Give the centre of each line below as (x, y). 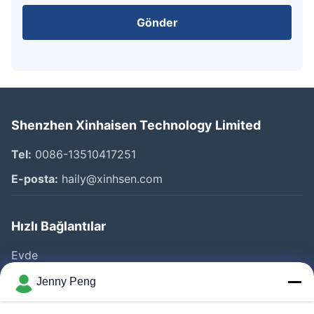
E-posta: (35, 179)
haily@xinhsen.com (110, 179)
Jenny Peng (66, 281)
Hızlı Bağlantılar (59, 226)
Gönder (157, 23)
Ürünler (30, 280)
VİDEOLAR (39, 305)
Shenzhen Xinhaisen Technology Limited (136, 125)
